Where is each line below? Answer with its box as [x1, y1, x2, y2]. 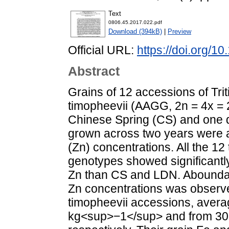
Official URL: [68, 43, 137, 57]
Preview [168, 28, 191, 36]
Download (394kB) [108, 28, 162, 36]
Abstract [68, 64, 120, 79]
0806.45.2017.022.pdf [108, 19, 162, 26]
